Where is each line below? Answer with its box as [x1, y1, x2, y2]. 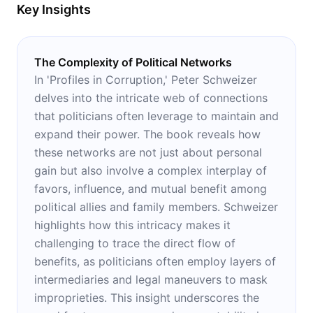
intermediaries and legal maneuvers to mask [34, 272, 268, 286]
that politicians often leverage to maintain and [34, 108, 279, 123]
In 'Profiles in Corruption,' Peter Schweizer [34, 72, 257, 87]
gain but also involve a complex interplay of [34, 163, 267, 177]
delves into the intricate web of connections [34, 90, 268, 105]
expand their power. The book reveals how [34, 126, 261, 141]
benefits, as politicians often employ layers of [34, 254, 276, 268]
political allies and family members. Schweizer [34, 199, 278, 214]
